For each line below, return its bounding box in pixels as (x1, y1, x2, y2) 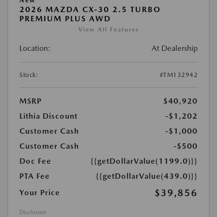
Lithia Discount (19, 111, 77, 121)
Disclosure (19, 209, 46, 216)
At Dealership (152, 44, 198, 53)
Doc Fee (19, 156, 51, 166)
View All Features (78, 26, 139, 33)
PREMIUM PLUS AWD (19, 14, 111, 23)
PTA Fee (19, 171, 50, 181)
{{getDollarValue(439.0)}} (96, 171, 198, 181)
